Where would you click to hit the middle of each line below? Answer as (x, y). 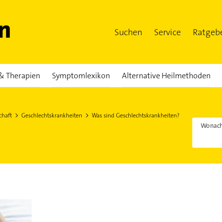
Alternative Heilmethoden (166, 76)
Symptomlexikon (81, 76)
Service (167, 32)
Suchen (128, 32)
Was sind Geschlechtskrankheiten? (135, 115)
